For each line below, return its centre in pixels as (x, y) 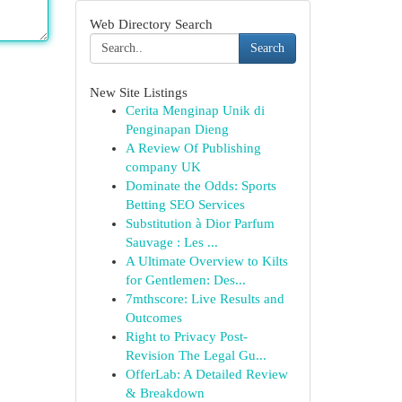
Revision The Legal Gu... (196, 355)
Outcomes (153, 318)
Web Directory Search (151, 24)
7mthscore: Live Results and (205, 299)
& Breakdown (165, 393)
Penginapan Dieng (177, 129)
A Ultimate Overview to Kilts (206, 261)
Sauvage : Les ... (171, 242)
